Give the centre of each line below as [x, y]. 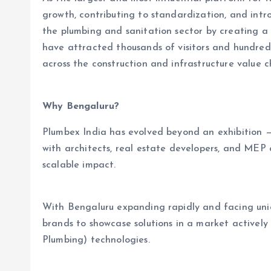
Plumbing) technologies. [96, 240]
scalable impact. [79, 165]
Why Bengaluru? [81, 106]
